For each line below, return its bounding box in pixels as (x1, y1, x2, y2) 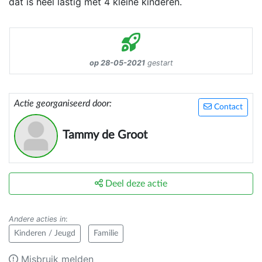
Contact (212, 103, 243, 112)
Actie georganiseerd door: (14, 99, 112, 109)
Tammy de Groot (63, 129, 147, 142)
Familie (94, 229, 118, 238)
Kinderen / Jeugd (14, 229, 75, 238)
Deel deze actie (103, 179, 167, 189)
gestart (144, 58, 173, 68)
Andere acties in (9, 215, 65, 224)
